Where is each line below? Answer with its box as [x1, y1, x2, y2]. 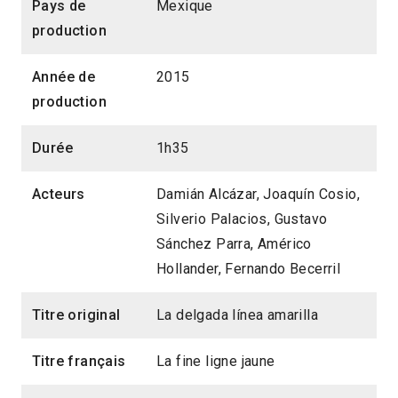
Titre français [32, 352, 126, 370]
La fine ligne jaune [156, 352, 275, 370]
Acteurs [32, 185, 85, 203]
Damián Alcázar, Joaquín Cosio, [156, 185, 361, 203]
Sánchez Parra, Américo [156, 235, 312, 252]
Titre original [32, 306, 121, 323]
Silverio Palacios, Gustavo [156, 210, 328, 227]
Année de [32, 68, 96, 85]
